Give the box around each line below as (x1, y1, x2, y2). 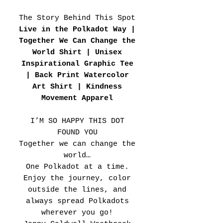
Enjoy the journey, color (23, 174, 131, 183)
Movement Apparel (41, 94, 113, 103)
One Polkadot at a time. (25, 162, 129, 171)
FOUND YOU (57, 128, 98, 137)
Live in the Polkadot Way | (19, 25, 135, 34)
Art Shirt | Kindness (32, 82, 122, 91)
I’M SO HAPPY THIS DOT (30, 116, 124, 125)
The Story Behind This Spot (19, 13, 135, 22)
